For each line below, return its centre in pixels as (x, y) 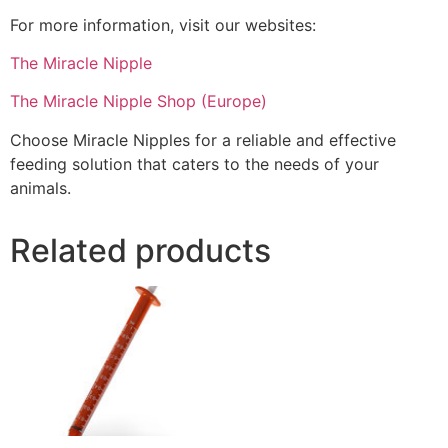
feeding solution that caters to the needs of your (194, 163)
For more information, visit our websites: (163, 24)
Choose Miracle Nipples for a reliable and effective (203, 139)
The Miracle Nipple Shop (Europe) (138, 101)
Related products (140, 250)
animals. (40, 187)
